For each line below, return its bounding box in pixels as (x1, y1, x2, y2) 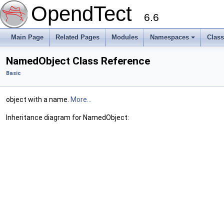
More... (70, 95, 91, 103)
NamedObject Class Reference (6, 55, 150, 67)
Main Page (11, 33, 43, 41)
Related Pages (55, 33, 99, 41)
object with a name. (6, 95, 70, 103)
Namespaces (150, 33, 189, 41)
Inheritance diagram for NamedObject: (6, 113, 129, 121)
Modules (111, 33, 138, 41)
